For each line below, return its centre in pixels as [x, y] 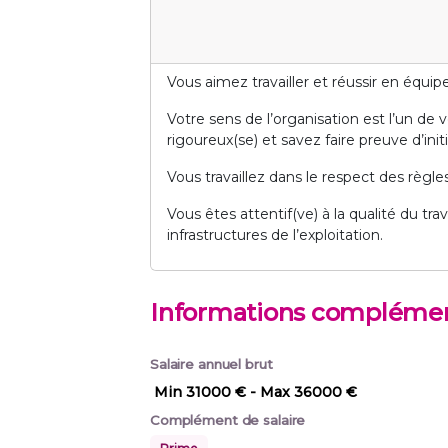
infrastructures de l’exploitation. [275, 235]
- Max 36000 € [303, 392]
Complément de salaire [228, 420]
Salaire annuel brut [211, 364]
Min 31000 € [200, 392]
